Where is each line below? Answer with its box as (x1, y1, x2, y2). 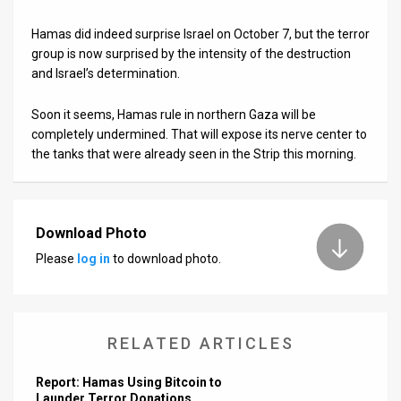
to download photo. (110, 252, 221, 267)
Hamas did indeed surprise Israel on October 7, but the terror (31, 26, 370, 41)
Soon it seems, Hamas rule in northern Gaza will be (31, 107, 316, 122)
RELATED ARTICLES (107, 333, 294, 353)
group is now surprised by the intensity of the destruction (31, 46, 351, 61)
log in (77, 252, 110, 267)
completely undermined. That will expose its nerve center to (31, 126, 367, 141)
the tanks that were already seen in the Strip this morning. (31, 146, 356, 161)
